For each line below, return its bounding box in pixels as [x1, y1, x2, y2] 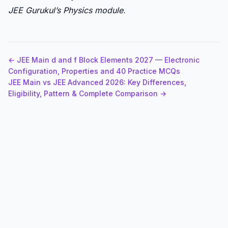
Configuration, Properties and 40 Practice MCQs [8, 67, 180, 76]
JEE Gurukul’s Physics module [8, 5, 123, 16]
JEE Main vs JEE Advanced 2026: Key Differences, [8, 78, 186, 87]
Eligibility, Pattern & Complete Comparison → [8, 89, 166, 98]
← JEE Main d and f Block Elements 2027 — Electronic [8, 55, 199, 65]
